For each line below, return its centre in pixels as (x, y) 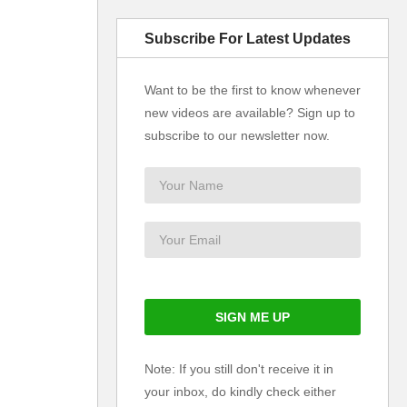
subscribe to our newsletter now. (237, 135)
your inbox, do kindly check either (240, 392)
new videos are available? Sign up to (250, 113)
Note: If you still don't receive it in (239, 369)
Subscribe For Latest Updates (248, 39)
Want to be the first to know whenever (253, 90)
